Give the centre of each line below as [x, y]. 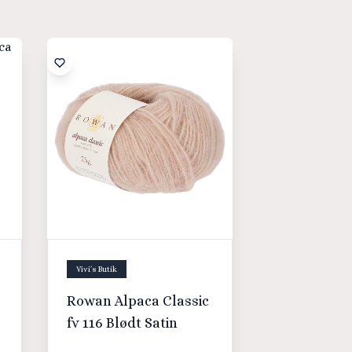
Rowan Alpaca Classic [138, 301]
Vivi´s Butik [97, 269]
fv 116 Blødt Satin [122, 323]
